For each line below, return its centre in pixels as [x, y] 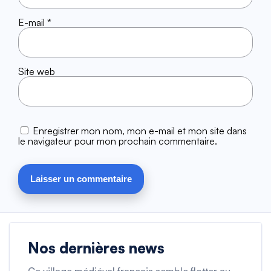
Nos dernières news [96, 248]
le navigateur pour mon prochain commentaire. [118, 141]
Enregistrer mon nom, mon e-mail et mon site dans [140, 130]
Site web [37, 71]
